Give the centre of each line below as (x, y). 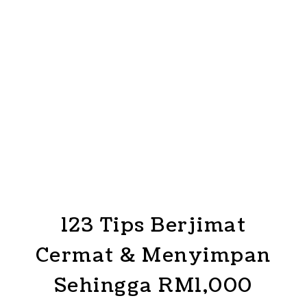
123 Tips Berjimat (153, 225)
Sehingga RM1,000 (153, 286)
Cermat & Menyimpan (153, 256)
